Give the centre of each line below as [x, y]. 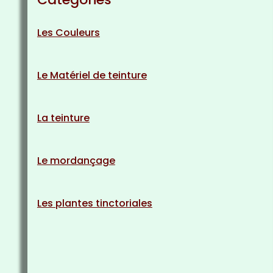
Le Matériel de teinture [92, 75]
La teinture [63, 118]
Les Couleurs [68, 32]
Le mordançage [76, 160]
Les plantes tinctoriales [94, 203]
